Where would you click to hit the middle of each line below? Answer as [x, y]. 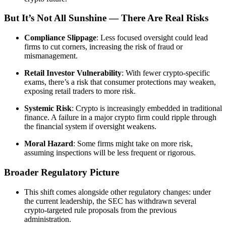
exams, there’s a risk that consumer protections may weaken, [120, 82]
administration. [48, 219]
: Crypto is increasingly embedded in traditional [147, 108]
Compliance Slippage [60, 38]
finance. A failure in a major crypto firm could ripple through [120, 118]
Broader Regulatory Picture [62, 172]
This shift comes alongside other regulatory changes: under [118, 192]
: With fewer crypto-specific [166, 73]
